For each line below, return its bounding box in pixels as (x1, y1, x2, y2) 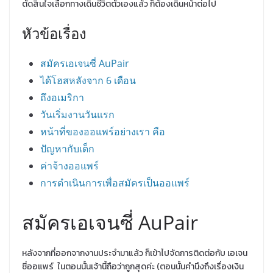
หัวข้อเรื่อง (22, 23, 87, 43)
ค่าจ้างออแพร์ (40, 158, 99, 172)
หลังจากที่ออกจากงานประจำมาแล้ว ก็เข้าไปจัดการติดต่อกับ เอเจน (22, 246, 247, 260)
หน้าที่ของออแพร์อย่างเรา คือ (40, 124, 165, 138)
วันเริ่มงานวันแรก (40, 107, 115, 121)
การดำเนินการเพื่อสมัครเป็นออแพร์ (40, 175, 190, 190)
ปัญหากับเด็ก (40, 141, 94, 155)
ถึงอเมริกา (40, 90, 84, 104)
